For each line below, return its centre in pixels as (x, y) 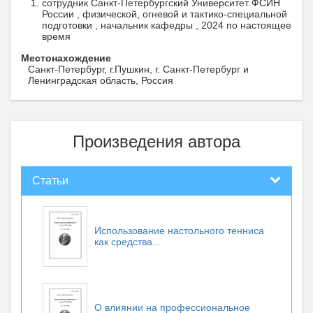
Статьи (50, 181)
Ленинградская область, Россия (101, 80)
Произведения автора (156, 141)
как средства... (128, 242)
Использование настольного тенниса (179, 231)
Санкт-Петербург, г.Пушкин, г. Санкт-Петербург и (138, 69)
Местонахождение (66, 58)
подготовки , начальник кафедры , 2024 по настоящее (167, 25)
